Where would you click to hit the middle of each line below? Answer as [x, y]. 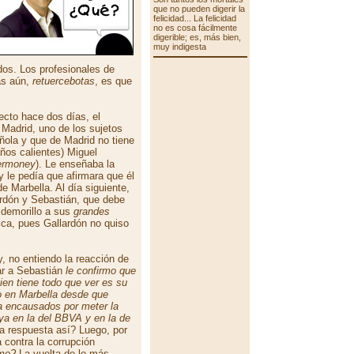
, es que [113, 81]
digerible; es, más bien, [197, 37]
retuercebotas [64, 81]
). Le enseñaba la [75, 164]
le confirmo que [101, 271]
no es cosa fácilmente [195, 28]
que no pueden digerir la [199, 9]
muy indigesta [179, 47]
